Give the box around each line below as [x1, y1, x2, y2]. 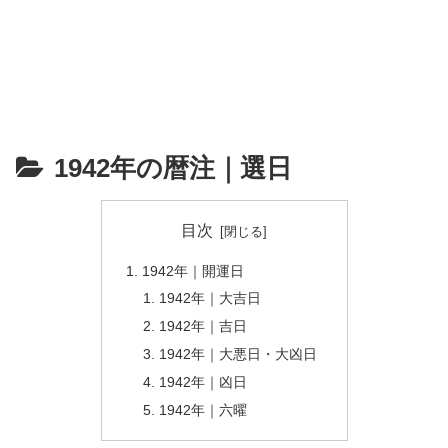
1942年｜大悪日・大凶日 [159, 346, 318, 363]
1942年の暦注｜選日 [54, 153, 292, 183]
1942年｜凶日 [159, 374, 248, 390]
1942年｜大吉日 [159, 290, 262, 307]
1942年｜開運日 [141, 262, 244, 279]
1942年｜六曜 [159, 401, 248, 418]
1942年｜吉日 [159, 318, 248, 335]
